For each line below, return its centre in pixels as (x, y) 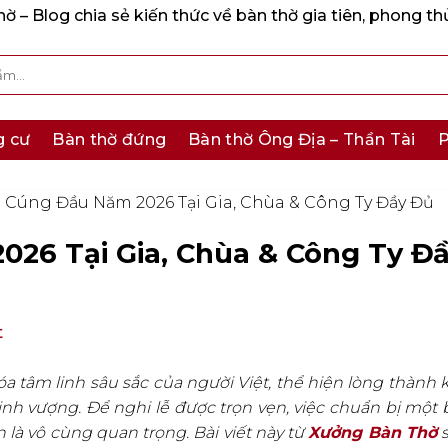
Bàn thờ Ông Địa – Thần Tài (302, 139)
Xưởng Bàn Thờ (372, 433)
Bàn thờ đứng (109, 139)
